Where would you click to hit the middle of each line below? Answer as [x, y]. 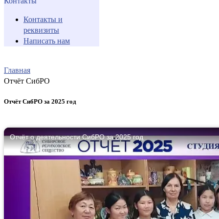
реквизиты [41, 30]
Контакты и [43, 19]
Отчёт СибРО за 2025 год [40, 101]
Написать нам [47, 41]
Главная [17, 70]
